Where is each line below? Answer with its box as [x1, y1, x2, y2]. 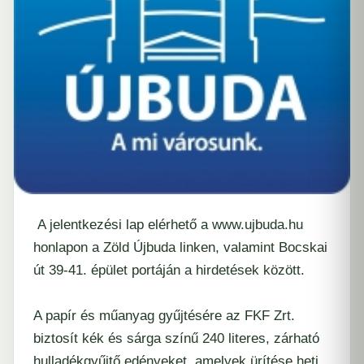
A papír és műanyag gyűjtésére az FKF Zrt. [33, 308, 295, 324]
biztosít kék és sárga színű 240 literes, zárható [33, 331, 319, 347]
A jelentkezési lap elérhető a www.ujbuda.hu [33, 217, 303, 233]
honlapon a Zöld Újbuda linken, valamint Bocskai [33, 240, 327, 256]
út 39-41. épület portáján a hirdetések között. [33, 262, 305, 279]
